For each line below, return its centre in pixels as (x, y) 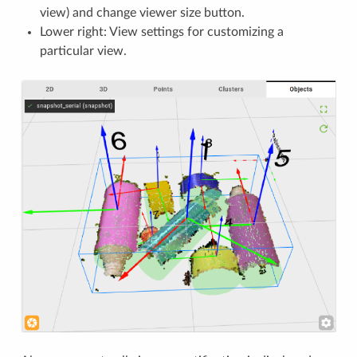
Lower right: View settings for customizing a (161, 31)
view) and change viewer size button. (142, 12)
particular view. (83, 51)
